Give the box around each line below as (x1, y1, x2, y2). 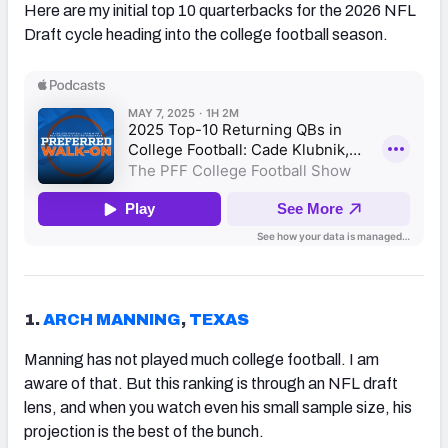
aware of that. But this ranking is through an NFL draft (24, 374, 398, 392)
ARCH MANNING (43, 310, 181, 328)
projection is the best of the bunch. (24, 422, 264, 440)
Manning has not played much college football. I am (24, 350, 379, 368)
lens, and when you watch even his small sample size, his (24, 398, 412, 416)
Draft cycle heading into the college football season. (24, 25, 391, 43)
